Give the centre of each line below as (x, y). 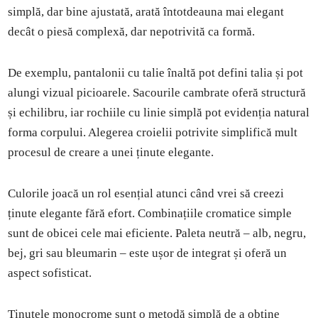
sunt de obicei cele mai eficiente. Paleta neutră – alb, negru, (157, 233)
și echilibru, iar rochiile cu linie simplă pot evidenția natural (159, 112)
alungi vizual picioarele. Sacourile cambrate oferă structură (157, 92)
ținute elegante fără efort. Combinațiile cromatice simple (150, 213)
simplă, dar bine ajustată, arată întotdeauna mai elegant (146, 11)
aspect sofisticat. (50, 273)
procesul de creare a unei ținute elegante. (111, 152)
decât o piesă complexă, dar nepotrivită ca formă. (132, 31)
